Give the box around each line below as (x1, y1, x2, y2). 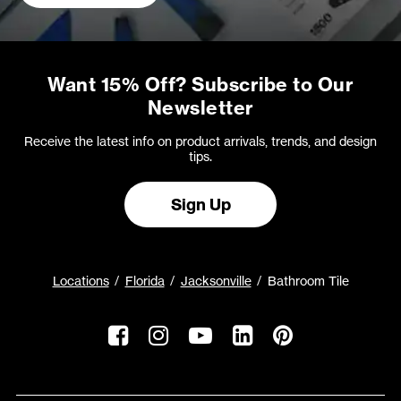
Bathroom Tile (267, 273, 349, 288)
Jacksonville (180, 273, 252, 288)
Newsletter (147, 96, 254, 120)
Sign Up (171, 194, 231, 215)
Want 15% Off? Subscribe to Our (47, 73, 354, 97)
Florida (124, 273, 165, 288)
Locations (52, 273, 109, 288)
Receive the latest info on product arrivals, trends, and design (24, 133, 377, 149)
